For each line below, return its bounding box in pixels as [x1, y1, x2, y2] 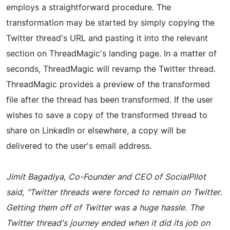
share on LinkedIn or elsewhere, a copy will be [6, 126, 186, 135]
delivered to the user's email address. [6, 142, 151, 150]
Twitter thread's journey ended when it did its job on [6, 219, 210, 227]
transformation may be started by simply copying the [6, 18, 215, 27]
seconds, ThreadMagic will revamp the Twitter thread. [6, 65, 216, 73]
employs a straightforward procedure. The [6, 3, 171, 12]
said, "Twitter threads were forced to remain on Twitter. [6, 188, 222, 197]
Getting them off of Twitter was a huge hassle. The [6, 203, 204, 212]
